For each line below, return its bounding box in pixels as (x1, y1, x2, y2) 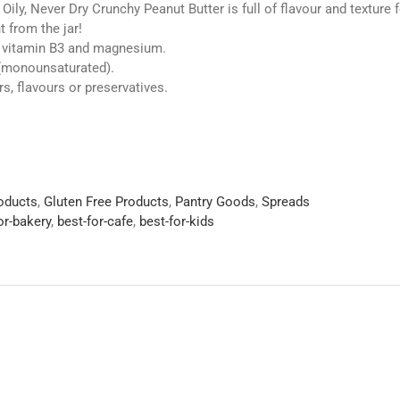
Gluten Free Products (44, 194, 169, 210)
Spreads (262, 194, 310, 210)
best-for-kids (139, 213, 214, 229)
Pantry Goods (175, 194, 255, 210)
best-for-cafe (57, 213, 133, 229)
